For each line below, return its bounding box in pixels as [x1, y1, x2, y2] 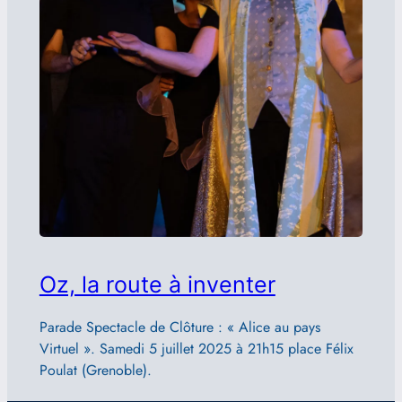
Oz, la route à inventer [39, 271, 275, 299]
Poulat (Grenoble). [39, 359, 152, 380]
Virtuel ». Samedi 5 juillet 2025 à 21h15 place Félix [39, 337, 354, 359]
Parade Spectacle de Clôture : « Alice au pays [39, 316, 320, 337]
